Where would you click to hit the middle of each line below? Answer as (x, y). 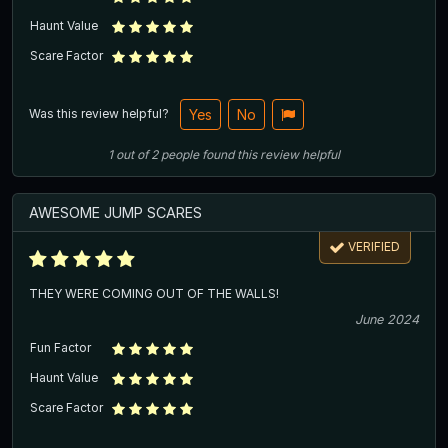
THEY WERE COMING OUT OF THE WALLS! (154, 294)
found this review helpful (271, 154)
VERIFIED (374, 247)
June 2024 (387, 320)
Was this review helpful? (100, 113)
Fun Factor (60, 348)
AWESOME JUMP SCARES (115, 212)
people (180, 154)
